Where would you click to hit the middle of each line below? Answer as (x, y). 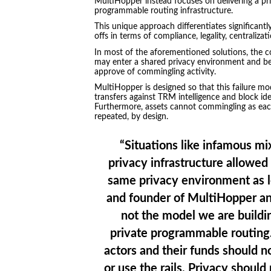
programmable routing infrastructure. (165, 11)
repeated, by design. (131, 117)
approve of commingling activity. (156, 72)
